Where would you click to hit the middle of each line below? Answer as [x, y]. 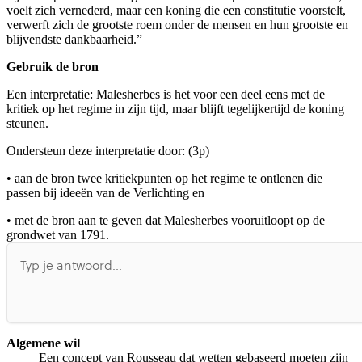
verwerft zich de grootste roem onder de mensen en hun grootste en [177, 24]
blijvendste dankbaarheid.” [74, 39]
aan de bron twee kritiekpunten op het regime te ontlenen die [167, 178]
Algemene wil [43, 343]
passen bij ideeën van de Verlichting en [105, 192]
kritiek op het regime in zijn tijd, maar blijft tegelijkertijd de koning [175, 108]
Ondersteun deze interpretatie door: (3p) [108, 150]
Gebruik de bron [53, 66]
